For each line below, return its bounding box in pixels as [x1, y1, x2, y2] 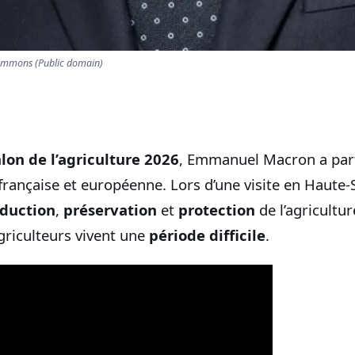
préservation [63, 200, 157, 220]
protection [178, 200, 255, 220]
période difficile [149, 225, 265, 246]
